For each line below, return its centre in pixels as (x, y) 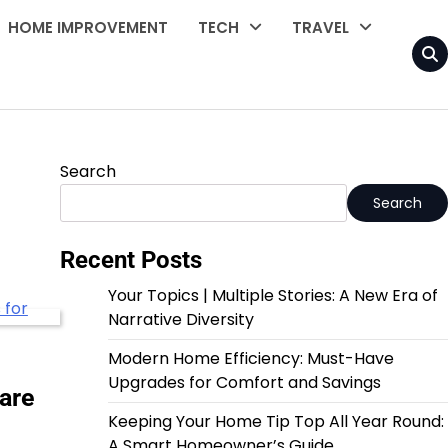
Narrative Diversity (180, 319)
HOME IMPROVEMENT (88, 28)
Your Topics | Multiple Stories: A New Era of (272, 295)
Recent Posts (130, 259)
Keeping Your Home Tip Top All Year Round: (275, 421)
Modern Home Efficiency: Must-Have (250, 358)
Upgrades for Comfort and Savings (244, 382)
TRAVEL (321, 28)
